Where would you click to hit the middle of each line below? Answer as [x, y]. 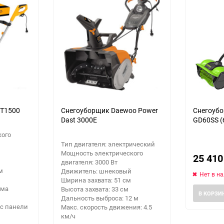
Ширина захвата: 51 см [96, 180]
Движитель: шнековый [96, 171]
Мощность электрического [102, 153]
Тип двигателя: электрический [108, 144]
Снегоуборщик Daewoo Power [109, 110]
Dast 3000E [79, 119]
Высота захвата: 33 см [95, 189]
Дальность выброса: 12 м [100, 198]
